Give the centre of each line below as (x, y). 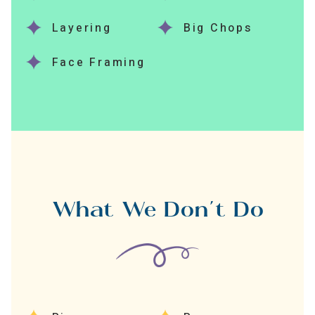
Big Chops (218, 28)
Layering (82, 28)
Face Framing (98, 63)
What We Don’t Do (157, 212)
